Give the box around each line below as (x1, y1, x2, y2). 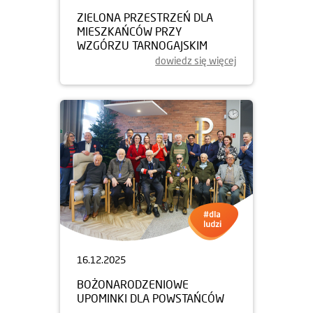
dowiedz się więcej (155, 54, 236, 66)
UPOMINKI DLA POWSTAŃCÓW (77, 291, 224, 305)
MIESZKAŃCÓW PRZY (77, 24, 182, 38)
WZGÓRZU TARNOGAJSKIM (77, 38, 208, 52)
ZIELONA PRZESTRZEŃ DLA (77, 10, 213, 24)
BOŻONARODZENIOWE (77, 277, 189, 291)
